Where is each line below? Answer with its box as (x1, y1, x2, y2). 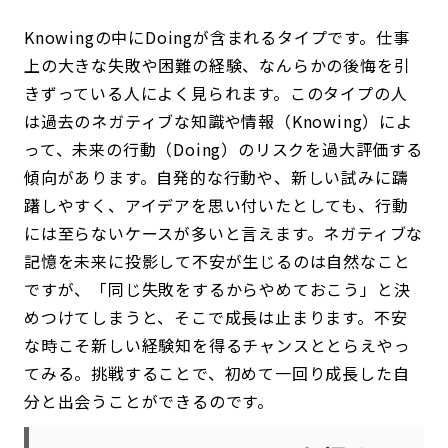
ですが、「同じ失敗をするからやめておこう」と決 (24, 277, 411, 301)
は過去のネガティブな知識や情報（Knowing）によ (24, 109, 413, 133)
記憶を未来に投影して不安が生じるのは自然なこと (24, 249, 411, 273)
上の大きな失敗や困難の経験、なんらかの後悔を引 (24, 53, 411, 77)
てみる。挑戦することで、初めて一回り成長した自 (24, 361, 410, 385)
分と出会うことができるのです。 (24, 389, 274, 413)
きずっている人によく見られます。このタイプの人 (24, 81, 408, 105)
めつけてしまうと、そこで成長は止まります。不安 (24, 305, 408, 329)
